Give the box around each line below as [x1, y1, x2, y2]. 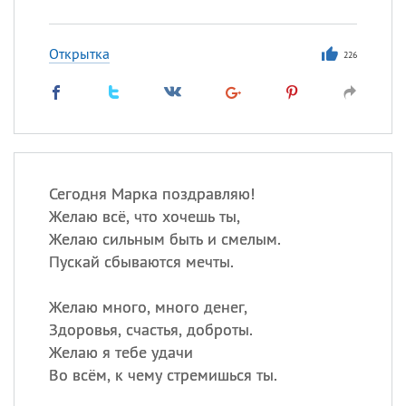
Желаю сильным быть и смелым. [48, 228, 281, 249]
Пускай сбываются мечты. [48, 251, 234, 272]
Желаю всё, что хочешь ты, [48, 206, 240, 227]
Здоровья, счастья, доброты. [48, 319, 253, 340]
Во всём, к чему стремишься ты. [48, 364, 277, 385]
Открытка [48, 44, 110, 63]
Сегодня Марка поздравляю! [48, 183, 255, 204]
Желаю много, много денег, [48, 296, 247, 317]
